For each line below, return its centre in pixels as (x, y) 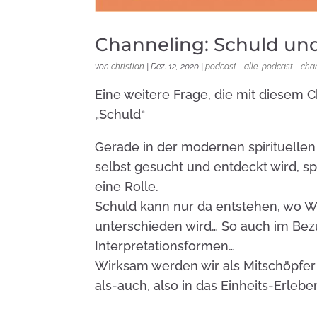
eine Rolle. (127, 186)
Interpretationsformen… (165, 246)
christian (128, 66)
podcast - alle (232, 66)
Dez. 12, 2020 (175, 66)
